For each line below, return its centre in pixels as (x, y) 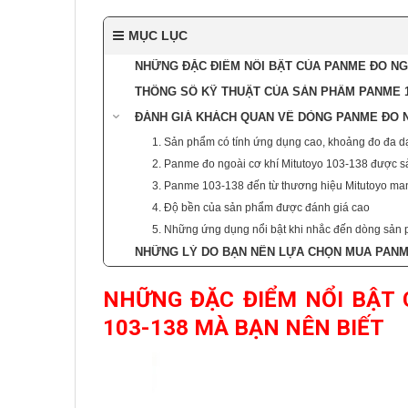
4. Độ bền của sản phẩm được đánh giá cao (261, 207)
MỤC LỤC (158, 35)
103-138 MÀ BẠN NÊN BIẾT (244, 327)
